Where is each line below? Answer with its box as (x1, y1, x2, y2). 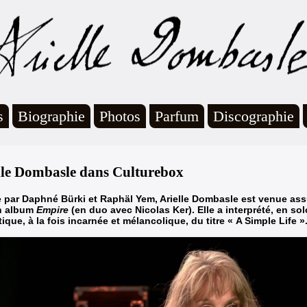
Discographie (213, 108, 294, 125)
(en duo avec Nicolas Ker (71, 204, 188, 215)
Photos (99, 108, 140, 125)
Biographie (18, 108, 85, 125)
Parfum (155, 108, 199, 125)
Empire (36, 204, 71, 215)
